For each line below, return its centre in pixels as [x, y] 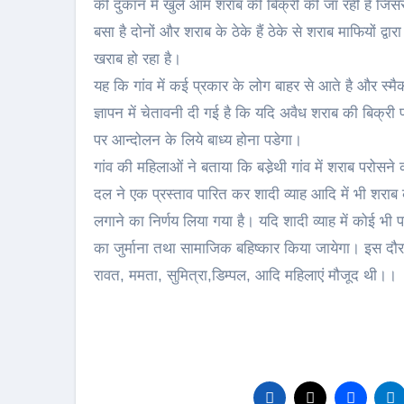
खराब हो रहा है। [138, 59]
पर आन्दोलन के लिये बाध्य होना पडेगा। [198, 140]
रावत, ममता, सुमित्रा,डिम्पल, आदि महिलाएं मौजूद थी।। [245, 275]
